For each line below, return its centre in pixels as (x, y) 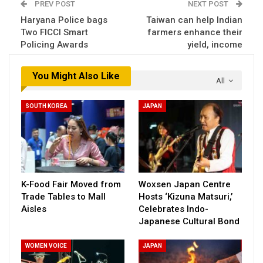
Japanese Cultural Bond (189, 221)
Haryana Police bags (64, 20)
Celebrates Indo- (173, 209)
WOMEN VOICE (46, 245)
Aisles (34, 209)
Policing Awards (54, 44)
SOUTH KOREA (46, 106)
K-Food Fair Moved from (71, 184)
